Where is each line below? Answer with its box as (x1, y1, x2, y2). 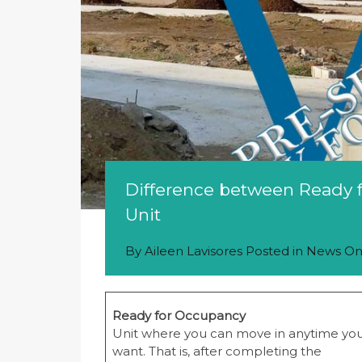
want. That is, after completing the (112, 343, 322, 360)
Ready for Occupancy (112, 308, 246, 324)
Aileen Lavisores (145, 243, 242, 259)
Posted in (242, 243, 306, 259)
